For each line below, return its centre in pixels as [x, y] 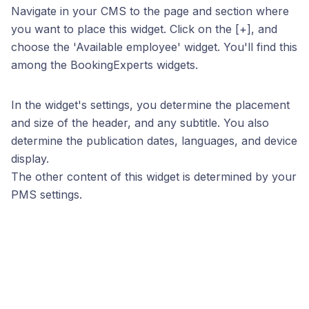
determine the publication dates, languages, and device [154, 141]
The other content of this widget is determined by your [154, 177]
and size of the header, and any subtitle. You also [140, 123]
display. [30, 159]
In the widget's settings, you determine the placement [150, 105]
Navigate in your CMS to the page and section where [150, 11]
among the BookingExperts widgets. [104, 65]
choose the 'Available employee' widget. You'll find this [154, 47]
